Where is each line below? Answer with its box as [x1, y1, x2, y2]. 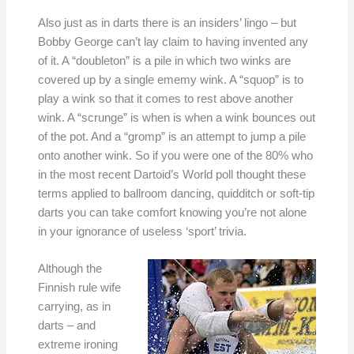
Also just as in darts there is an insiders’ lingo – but [37, 17, 296, 30]
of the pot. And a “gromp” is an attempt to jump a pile [37, 130, 306, 144]
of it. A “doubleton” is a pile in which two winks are [37, 55, 291, 68]
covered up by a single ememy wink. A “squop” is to [37, 73, 303, 87]
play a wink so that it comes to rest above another [37, 92, 293, 106]
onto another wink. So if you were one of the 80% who [37, 149, 313, 163]
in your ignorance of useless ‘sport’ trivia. [37, 225, 247, 239]
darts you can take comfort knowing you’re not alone [37, 206, 307, 220]
